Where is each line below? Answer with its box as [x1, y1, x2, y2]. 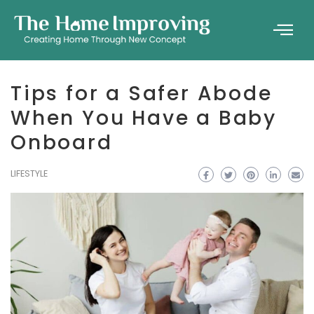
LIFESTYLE [11, 168, 48, 179]
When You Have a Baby [11, 104, 277, 132]
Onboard [11, 129, 113, 156]
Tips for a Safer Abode [11, 80, 273, 107]
